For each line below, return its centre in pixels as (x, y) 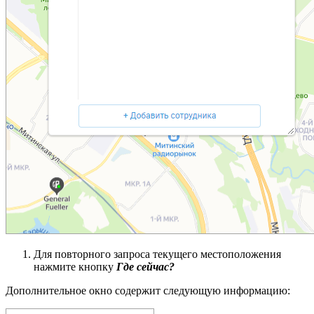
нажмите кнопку (75, 267)
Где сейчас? (145, 267)
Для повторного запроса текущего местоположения (157, 254)
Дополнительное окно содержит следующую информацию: (148, 291)
